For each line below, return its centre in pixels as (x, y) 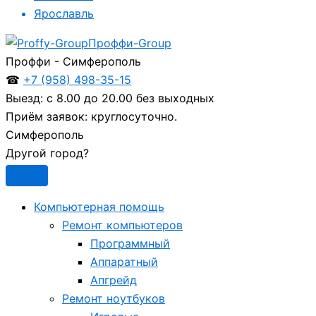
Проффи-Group (130, 43)
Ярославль (64, 13)
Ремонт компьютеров (122, 225)
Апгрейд (114, 280)
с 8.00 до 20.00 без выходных (129, 98)
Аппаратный (124, 262)
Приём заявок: (47, 116)
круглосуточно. (132, 116)
